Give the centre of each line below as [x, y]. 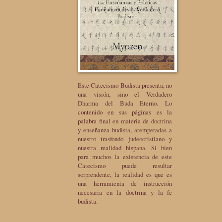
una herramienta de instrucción [125, 183]
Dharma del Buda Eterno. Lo [125, 103]
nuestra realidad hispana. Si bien [125, 147]
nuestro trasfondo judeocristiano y [125, 139]
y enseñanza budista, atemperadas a [125, 130]
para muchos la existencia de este [125, 156]
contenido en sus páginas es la [125, 112]
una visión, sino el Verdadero [125, 94]
